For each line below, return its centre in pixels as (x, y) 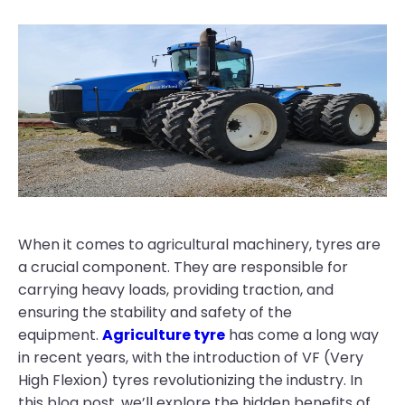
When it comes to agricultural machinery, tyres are (199, 245)
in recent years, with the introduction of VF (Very (191, 358)
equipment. (60, 335)
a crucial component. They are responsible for (183, 267)
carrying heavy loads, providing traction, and (176, 290)
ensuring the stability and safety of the (155, 312)
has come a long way (302, 335)
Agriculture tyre (164, 335)
